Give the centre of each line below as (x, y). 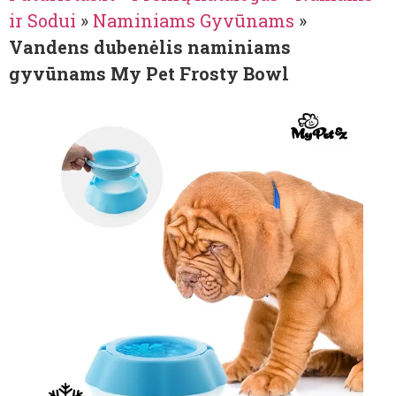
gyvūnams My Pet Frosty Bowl (149, 74)
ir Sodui (42, 21)
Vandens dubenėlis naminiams (150, 47)
